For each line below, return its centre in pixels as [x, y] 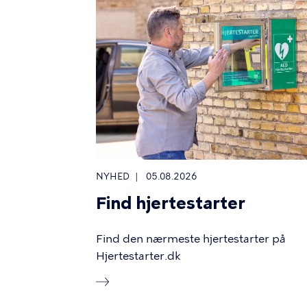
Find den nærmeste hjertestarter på [191, 238]
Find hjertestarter [171, 203]
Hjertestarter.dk [138, 256]
